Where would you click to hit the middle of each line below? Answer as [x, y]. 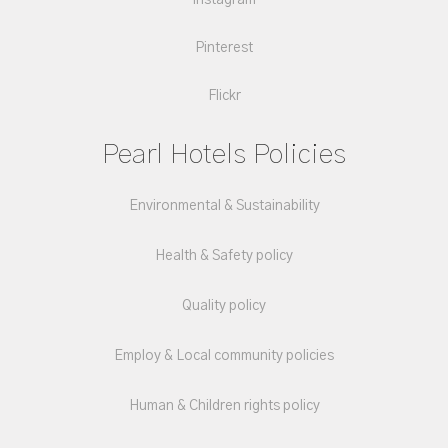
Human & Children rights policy [224, 406]
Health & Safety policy [224, 256]
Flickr [224, 96]
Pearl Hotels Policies [224, 155]
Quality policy [224, 306]
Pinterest [224, 48]
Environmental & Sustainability [224, 206]
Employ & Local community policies [224, 356]
